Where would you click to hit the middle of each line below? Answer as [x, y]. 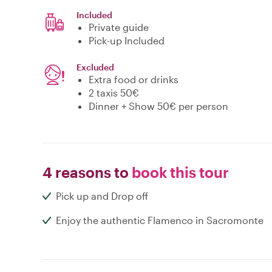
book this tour [179, 172]
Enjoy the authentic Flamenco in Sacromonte [160, 220]
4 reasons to [86, 172]
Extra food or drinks [134, 80]
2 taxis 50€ [114, 93]
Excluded [95, 67]
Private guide [119, 27]
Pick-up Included [127, 41]
